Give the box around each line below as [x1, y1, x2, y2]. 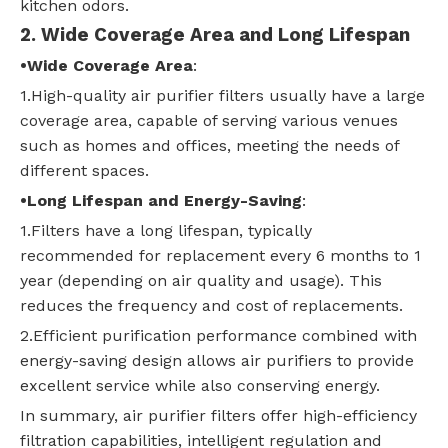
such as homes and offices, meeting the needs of [20, 136, 399, 156]
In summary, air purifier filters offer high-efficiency [20, 406, 417, 426]
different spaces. [20, 161, 149, 181]
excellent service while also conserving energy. [20, 376, 380, 396]
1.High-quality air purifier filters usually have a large [20, 86, 425, 106]
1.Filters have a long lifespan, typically [20, 221, 312, 241]
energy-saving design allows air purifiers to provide [20, 351, 414, 371]
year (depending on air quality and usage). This [20, 271, 382, 291]
